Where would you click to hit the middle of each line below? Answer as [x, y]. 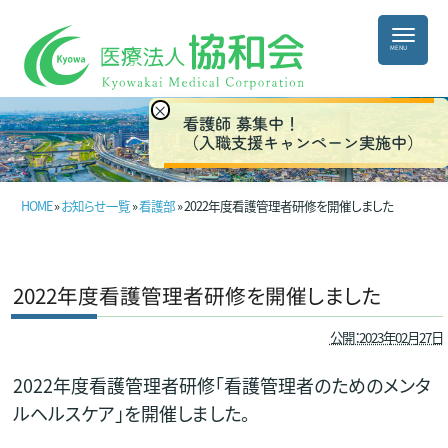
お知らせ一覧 [95, 205]
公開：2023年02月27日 [386, 336]
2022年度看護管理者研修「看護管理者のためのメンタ [221, 384]
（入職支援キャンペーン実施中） [303, 142]
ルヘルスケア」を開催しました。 [131, 412]
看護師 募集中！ [242, 122]
